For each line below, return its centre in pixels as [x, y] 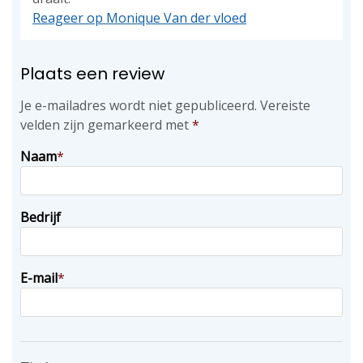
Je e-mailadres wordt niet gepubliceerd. [139, 105]
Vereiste [285, 105]
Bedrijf [41, 217]
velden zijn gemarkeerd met [106, 125]
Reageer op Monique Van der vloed [139, 18]
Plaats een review [92, 74]
